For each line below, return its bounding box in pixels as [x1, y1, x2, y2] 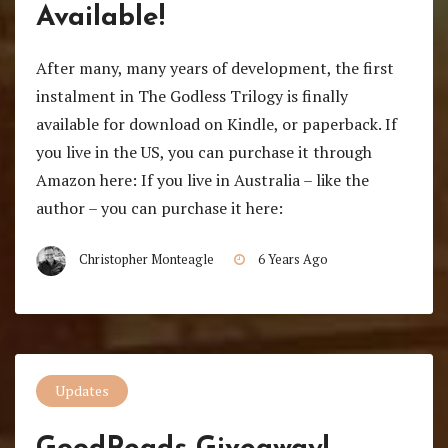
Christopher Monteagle [78, 250, 214, 268]
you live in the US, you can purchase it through [35, 140, 372, 163]
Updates [54, 381, 109, 401]
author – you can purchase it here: [35, 196, 283, 219]
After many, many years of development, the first [35, 56, 394, 79]
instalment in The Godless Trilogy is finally [35, 84, 348, 107]
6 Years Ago [257, 250, 328, 268]
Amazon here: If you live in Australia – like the [35, 168, 369, 191]
